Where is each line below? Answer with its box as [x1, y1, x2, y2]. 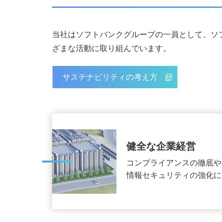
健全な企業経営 [126, 141, 196, 152]
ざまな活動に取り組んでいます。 [52, 44, 171, 53]
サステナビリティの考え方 [62, 73, 158, 81]
